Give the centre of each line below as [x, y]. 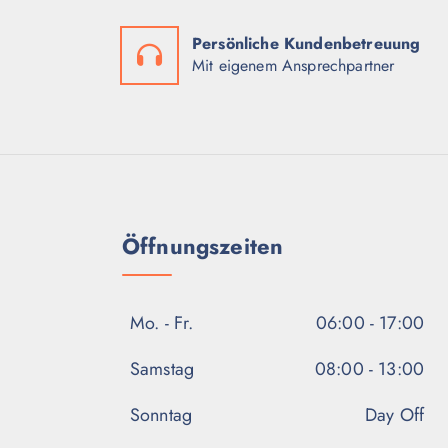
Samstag [162, 369]
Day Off [394, 415]
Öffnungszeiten [203, 246]
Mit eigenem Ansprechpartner [293, 66]
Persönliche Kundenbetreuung [306, 44]
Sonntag [161, 415]
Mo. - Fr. [162, 323]
